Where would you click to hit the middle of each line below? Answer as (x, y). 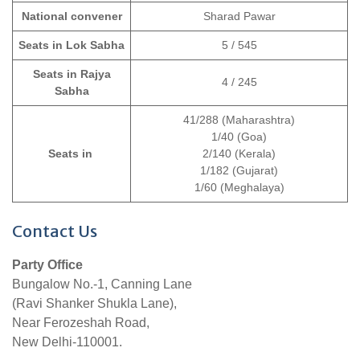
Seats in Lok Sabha (72, 45)
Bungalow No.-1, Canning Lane (102, 284)
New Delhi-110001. (67, 342)
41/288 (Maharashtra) (239, 120)
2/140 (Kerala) (239, 154)
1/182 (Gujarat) (239, 171)
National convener (72, 16)
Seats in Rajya (72, 74)
